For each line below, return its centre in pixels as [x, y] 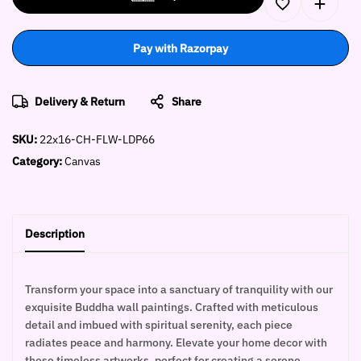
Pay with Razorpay [180, 48]
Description [55, 234]
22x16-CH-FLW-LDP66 [97, 139]
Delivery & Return [80, 102]
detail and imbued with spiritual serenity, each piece [159, 325]
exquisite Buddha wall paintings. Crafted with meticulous [172, 307]
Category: [38, 161]
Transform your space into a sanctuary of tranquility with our [179, 289]
